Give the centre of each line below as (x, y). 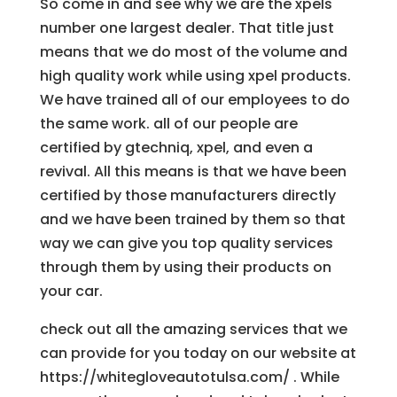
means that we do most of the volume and (193, 52)
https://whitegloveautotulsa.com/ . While (189, 378)
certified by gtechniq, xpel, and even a (176, 148)
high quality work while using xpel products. (195, 76)
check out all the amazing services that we (193, 330)
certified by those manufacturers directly (187, 196)
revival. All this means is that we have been (193, 172)
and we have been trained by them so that (192, 220)
